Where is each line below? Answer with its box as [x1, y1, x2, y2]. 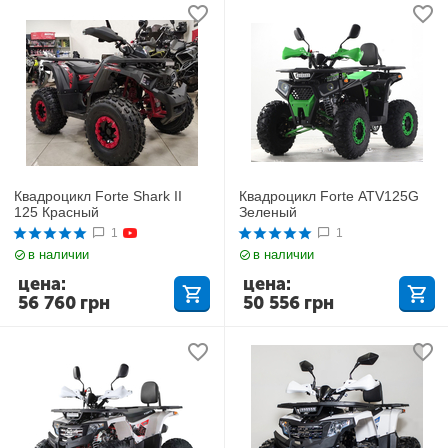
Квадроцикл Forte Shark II [14, 187, 183, 204]
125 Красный [14, 203, 100, 220]
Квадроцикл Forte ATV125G [239, 187, 420, 204]
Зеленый [239, 203, 298, 220]
